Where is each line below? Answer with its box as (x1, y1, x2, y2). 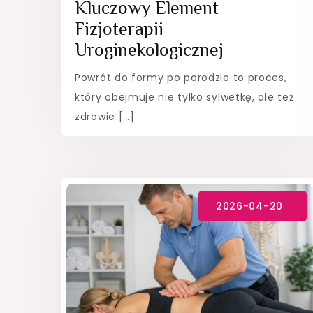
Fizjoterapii (75, 18, 163, 39)
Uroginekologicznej (75, 39, 224, 60)
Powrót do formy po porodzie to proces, (75, 70, 287, 85)
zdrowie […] (75, 109, 135, 124)
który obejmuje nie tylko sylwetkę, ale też (75, 89, 294, 104)
